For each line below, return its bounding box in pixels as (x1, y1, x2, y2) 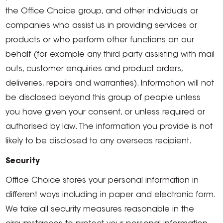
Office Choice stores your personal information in (5, 177, 199, 185)
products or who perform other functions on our (5, 36, 195, 44)
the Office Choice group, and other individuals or (5, 7, 199, 15)
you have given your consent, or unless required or (5, 109, 206, 116)
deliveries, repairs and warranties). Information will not (5, 80, 215, 88)
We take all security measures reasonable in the (5, 206, 195, 214)
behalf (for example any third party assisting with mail (5, 51, 215, 59)
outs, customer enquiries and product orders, (5, 65, 183, 73)
